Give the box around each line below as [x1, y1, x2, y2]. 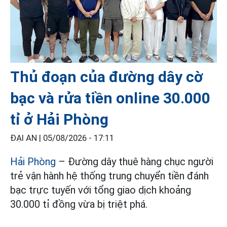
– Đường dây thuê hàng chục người [58, 155, 213, 168]
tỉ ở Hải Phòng [10, 110, 108, 128]
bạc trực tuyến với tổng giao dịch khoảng [10, 183, 191, 196]
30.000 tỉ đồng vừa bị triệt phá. [10, 198, 147, 210]
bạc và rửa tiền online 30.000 [10, 89, 210, 107]
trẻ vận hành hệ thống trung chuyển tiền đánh [10, 169, 209, 182]
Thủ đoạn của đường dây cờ [10, 67, 203, 86]
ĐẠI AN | [10, 133, 43, 143]
